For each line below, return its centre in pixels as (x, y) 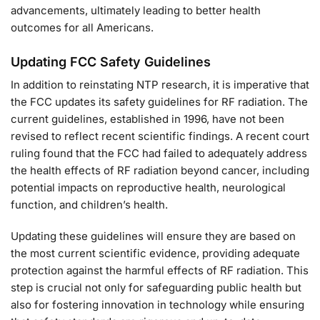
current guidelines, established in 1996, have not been (147, 119)
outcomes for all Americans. (82, 27)
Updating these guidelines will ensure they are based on (153, 236)
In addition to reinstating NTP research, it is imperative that (160, 85)
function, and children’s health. (89, 205)
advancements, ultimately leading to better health (136, 10)
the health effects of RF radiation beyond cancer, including (160, 171)
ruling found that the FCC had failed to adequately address (159, 154)
